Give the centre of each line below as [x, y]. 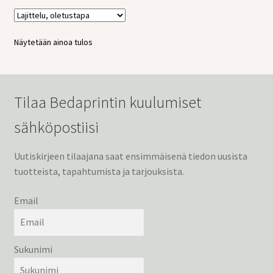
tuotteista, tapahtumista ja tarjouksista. [99, 172]
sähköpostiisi [56, 128]
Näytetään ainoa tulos [53, 42]
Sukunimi [33, 249]
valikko [254, 21]
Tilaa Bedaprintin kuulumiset [107, 103]
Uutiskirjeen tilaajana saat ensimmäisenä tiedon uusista [130, 156]
